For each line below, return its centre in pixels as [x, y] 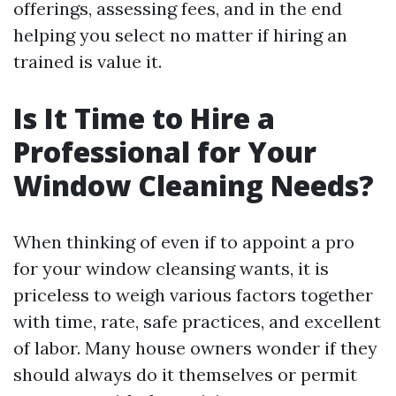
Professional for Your [165, 152]
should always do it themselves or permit [185, 374]
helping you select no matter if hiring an [180, 35]
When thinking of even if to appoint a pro [184, 242]
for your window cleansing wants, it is [171, 268]
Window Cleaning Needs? [194, 185]
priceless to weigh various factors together [193, 295]
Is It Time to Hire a [144, 118]
